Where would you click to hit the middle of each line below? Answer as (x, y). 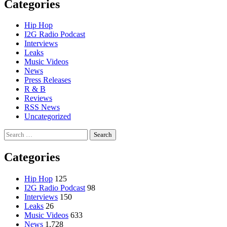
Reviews (38, 98)
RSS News (42, 107)
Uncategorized (48, 117)
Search (14, 133)
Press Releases (48, 80)
